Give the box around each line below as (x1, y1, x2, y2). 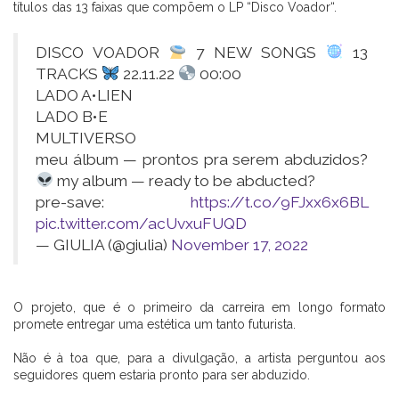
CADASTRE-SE (161, 265, 238, 286)
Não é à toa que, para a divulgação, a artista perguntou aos (13, 350, 386, 365)
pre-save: (36, 192, 191, 211)
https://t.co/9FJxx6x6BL (191, 192, 368, 211)
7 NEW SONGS (186, 43, 326, 61)
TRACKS (36, 64, 102, 83)
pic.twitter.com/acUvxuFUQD (36, 214, 247, 232)
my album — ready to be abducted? (53, 171, 315, 190)
